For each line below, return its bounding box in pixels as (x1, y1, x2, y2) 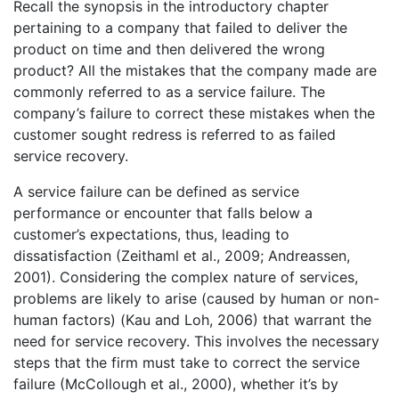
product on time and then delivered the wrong (13, 40, 325, 59)
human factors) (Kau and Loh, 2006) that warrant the (13, 311, 371, 330)
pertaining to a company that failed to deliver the (13, 19, 347, 37)
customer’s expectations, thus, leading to (13, 225, 289, 244)
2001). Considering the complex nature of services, (13, 268, 358, 287)
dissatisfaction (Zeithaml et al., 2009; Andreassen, (13, 247, 350, 265)
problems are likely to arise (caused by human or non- (13, 289, 379, 308)
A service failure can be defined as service (13, 183, 299, 201)
